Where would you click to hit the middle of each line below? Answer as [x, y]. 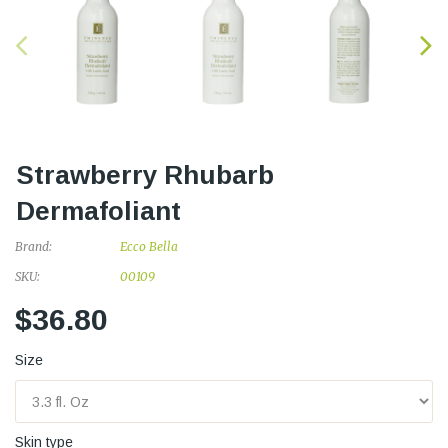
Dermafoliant [98, 211]
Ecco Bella [148, 246]
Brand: [33, 246]
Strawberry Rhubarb [145, 175]
